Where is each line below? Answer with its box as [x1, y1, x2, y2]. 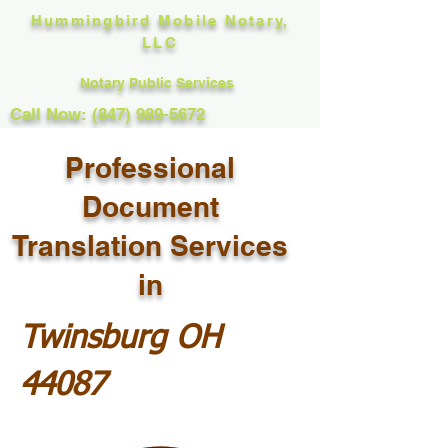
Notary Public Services [80, 75, 238, 91]
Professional [65, 151, 235, 184]
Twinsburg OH [20, 323, 221, 355]
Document [81, 190, 219, 223]
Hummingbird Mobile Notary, [30, 12, 290, 29]
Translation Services [12, 229, 288, 262]
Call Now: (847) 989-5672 [10, 104, 205, 124]
